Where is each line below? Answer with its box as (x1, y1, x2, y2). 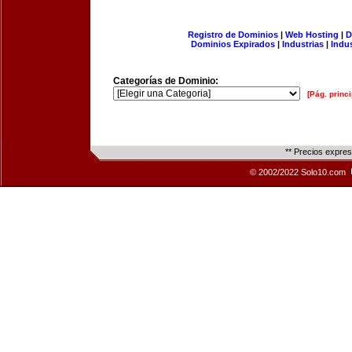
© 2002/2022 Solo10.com (250, 167, 348, 177)
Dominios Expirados (191, 39, 275, 49)
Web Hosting (284, 30, 339, 39)
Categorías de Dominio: (113, 75, 218, 86)
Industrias (282, 39, 324, 49)
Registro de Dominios (187, 30, 278, 39)
